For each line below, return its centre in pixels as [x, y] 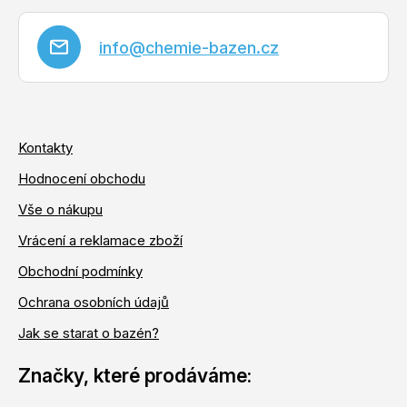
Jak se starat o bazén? [89, 333]
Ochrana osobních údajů [94, 302]
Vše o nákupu [60, 209]
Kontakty [45, 148]
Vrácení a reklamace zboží [100, 240]
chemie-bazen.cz [212, 47]
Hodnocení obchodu [82, 179]
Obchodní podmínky [80, 271]
